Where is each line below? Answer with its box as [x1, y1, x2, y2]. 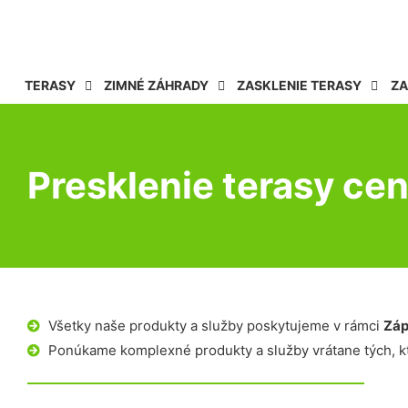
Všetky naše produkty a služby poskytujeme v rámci [47, 317, 383, 334]
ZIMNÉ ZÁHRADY [104, 77, 209, 93]
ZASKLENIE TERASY [237, 77, 362, 93]
